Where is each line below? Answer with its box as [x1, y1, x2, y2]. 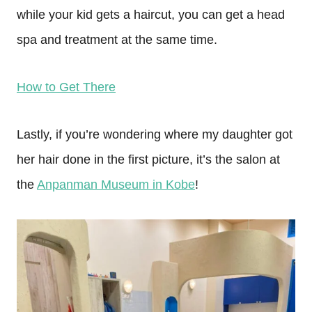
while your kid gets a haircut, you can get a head [17, 8, 285, 22]
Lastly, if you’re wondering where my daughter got [17, 127, 292, 141]
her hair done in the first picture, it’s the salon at [17, 153, 280, 166]
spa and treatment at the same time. [17, 33, 217, 47]
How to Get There [17, 80, 116, 94]
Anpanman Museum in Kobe [37, 178, 195, 192]
